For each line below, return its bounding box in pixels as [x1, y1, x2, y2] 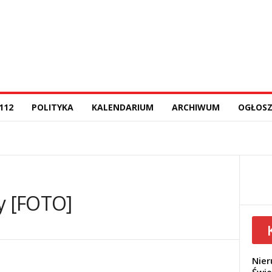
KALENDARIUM [91, 101, 154, 113]
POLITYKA [31, 101, 73, 113]
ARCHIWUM [171, 101, 220, 113]
